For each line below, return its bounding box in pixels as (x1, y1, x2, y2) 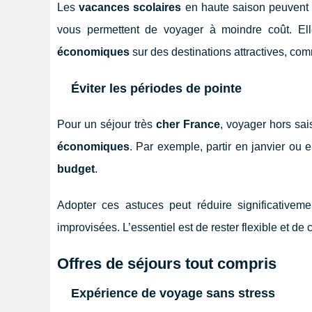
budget (57, 162, 95, 175)
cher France (155, 118, 220, 130)
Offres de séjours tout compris (57, 254, 276, 272)
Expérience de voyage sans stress (71, 286, 275, 300)
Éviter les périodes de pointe (71, 81, 242, 95)
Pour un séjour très (57, 118, 156, 130)
